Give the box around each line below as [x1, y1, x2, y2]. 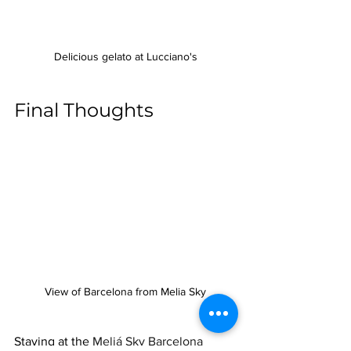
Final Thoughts [14, 98, 154, 121]
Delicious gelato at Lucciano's [53, 49, 197, 63]
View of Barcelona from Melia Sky [45, 284, 206, 298]
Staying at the [14, 334, 92, 348]
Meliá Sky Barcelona [92, 334, 203, 348]
